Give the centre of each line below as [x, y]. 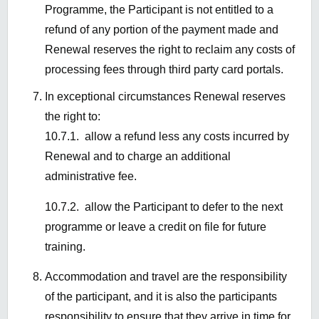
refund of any [79, 30]
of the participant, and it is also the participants [161, 297]
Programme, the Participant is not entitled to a [159, 10]
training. [65, 246]
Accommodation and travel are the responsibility [166, 277]
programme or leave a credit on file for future [156, 226]
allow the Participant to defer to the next [184, 206]
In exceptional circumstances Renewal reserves [165, 97]
